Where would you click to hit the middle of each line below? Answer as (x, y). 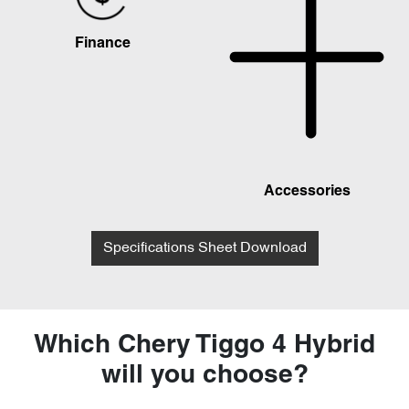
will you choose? (204, 376)
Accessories (307, 191)
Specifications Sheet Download (204, 248)
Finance (102, 43)
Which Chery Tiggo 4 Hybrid (204, 346)
